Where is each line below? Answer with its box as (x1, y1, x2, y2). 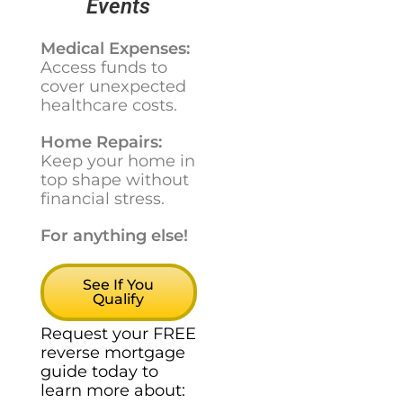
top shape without (40, 170, 189, 191)
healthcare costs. (40, 95, 177, 116)
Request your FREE (40, 323, 196, 344)
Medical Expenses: (40, 39, 190, 59)
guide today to (40, 361, 158, 381)
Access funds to (40, 58, 167, 78)
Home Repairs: (40, 132, 162, 153)
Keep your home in (40, 151, 195, 172)
